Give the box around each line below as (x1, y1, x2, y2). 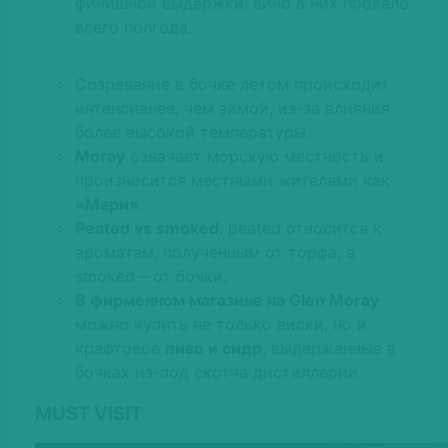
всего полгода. (75, 17, 192, 38)
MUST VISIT (35, 402, 142, 426)
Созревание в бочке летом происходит (75, 74, 389, 95)
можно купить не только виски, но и (75, 314, 367, 335)
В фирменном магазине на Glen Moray (75, 290, 379, 311)
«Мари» (75, 194, 139, 215)
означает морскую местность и (125, 146, 384, 167)
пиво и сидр (165, 338, 262, 359)
